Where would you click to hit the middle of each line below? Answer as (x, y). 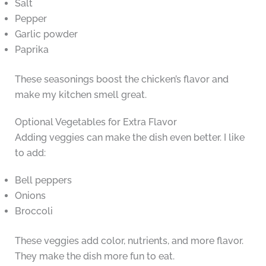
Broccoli (34, 211)
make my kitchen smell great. (80, 95)
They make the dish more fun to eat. (94, 256)
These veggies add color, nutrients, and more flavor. (129, 241)
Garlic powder (46, 34)
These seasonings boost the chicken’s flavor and (121, 80)
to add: (30, 153)
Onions (30, 196)
